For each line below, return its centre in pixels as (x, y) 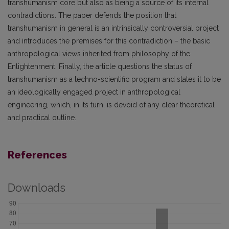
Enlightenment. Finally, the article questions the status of (100, 67)
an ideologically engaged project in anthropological (94, 92)
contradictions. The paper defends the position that (92, 16)
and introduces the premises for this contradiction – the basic (109, 41)
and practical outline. (42, 118)
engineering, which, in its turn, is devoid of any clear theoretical (111, 105)
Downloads (37, 188)
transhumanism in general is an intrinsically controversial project (113, 28)
